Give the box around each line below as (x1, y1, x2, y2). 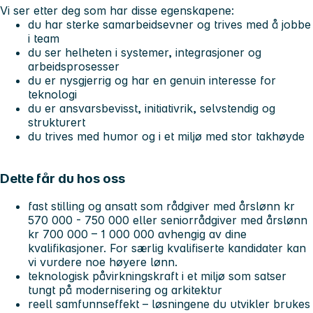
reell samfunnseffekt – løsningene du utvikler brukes (28, 297, 310, 312)
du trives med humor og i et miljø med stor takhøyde (28, 129, 305, 143)
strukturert (28, 115, 89, 129)
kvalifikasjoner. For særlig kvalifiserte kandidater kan (28, 241, 306, 256)
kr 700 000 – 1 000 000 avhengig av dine (28, 227, 247, 242)
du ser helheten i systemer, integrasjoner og (28, 45, 261, 59)
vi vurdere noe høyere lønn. (28, 255, 181, 270)
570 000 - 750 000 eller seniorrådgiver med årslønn (28, 213, 307, 228)
